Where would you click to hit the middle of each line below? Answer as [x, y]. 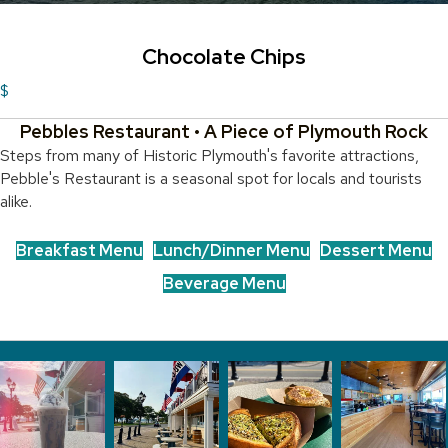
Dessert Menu [376, 251]
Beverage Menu [224, 284]
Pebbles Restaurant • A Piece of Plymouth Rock [224, 132]
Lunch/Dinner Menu [231, 251]
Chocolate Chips [224, 57]
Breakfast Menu [79, 251]
